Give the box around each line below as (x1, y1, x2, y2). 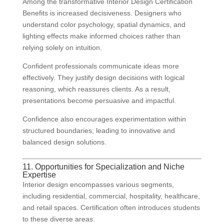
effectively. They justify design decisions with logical (22, 73, 184, 82)
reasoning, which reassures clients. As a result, (22, 85, 170, 93)
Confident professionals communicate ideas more (22, 62, 179, 70)
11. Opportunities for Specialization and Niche (22, 162, 184, 171)
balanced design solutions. (22, 138, 106, 146)
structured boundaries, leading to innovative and (22, 126, 175, 135)
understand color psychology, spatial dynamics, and (22, 20, 185, 29)
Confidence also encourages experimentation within (22, 115, 186, 123)
